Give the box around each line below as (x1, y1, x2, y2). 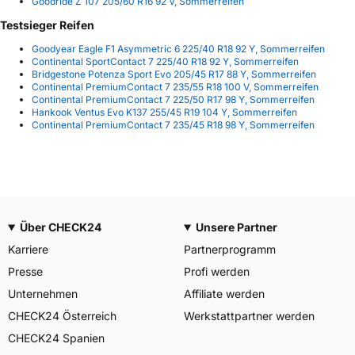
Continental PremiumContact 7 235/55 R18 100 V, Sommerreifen (32, 81, 319, 93)
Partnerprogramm (184, 242, 276, 256)
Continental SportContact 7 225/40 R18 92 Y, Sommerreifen (32, 55, 299, 67)
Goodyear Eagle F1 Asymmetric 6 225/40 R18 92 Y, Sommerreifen (32, 43, 325, 55)
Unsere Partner (195, 220, 277, 234)
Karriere (8, 242, 48, 256)
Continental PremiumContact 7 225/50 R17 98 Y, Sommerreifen (32, 94, 315, 105)
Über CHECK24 (19, 220, 101, 234)
